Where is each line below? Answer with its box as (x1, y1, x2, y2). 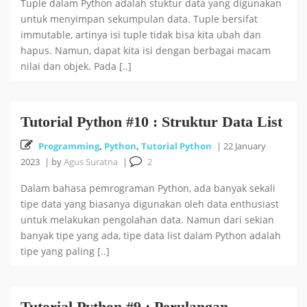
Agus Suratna (64, 156, 118, 168)
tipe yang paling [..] (21, 245, 110, 258)
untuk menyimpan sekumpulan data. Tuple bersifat (21, 12, 258, 25)
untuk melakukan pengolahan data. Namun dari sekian (21, 213, 274, 226)
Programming (38, 140, 99, 152)
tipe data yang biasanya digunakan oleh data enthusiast (21, 197, 279, 210)
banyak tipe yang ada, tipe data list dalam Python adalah (21, 229, 281, 242)
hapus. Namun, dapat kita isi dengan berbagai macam (21, 44, 271, 57)
